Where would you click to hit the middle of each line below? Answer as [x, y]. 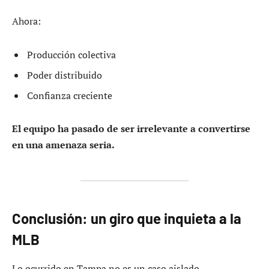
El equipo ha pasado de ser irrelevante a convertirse [131, 129]
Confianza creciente [70, 95]
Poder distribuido [65, 75]
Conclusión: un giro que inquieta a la [127, 219]
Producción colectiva [71, 54]
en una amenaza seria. [63, 145]
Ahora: [26, 21]
